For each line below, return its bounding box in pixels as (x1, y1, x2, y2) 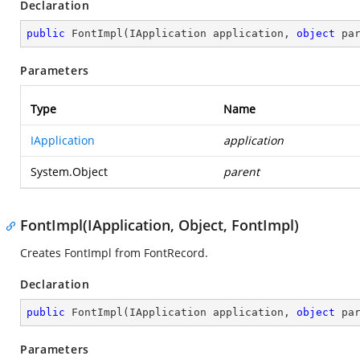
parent (223, 164, 260, 179)
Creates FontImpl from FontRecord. (20, 245, 208, 260)
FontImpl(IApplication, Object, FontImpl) (20, 215, 299, 235)
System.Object (31, 164, 108, 179)
